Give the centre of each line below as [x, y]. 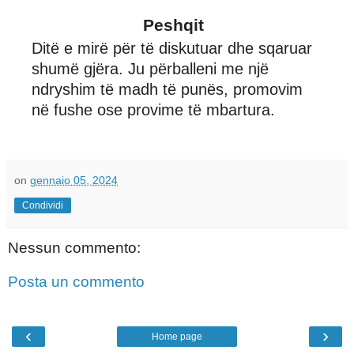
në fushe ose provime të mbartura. [153, 109]
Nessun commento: [74, 247]
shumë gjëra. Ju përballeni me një [150, 68]
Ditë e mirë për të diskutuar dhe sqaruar [172, 48]
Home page [177, 336]
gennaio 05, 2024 [74, 180]
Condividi [43, 205]
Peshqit [173, 24]
